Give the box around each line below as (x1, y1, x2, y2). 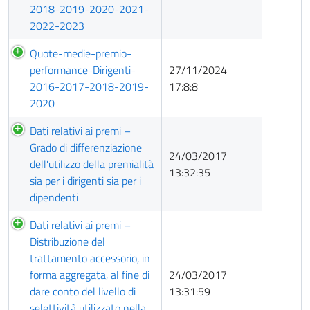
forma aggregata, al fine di (30, 266, 149, 283)
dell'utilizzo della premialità (30, 156, 154, 172)
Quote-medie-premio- (30, 45, 131, 62)
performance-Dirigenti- (30, 62, 136, 78)
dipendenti (30, 189, 78, 206)
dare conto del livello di (30, 283, 136, 300)
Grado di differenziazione (30, 139, 142, 156)
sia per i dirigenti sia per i (30, 172, 141, 189)
